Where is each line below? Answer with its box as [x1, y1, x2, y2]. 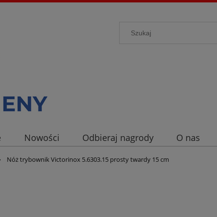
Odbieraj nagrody [82, 132, 154, 144]
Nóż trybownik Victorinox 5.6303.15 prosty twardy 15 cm [7, 155, 170, 164]
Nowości [24, 132, 60, 144]
